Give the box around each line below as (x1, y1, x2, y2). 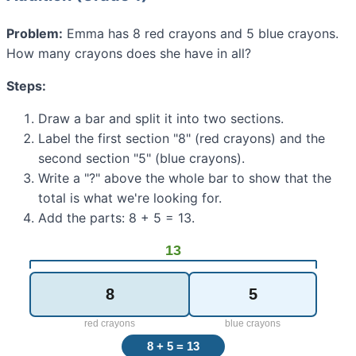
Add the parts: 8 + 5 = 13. (38, 210, 195, 226)
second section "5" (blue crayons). (38, 150, 245, 167)
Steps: (6, 78, 46, 95)
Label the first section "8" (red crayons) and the (38, 130, 325, 147)
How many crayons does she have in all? (6, 45, 251, 62)
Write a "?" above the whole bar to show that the (38, 170, 331, 187)
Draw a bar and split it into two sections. (38, 110, 284, 127)
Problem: (6, 25, 63, 42)
